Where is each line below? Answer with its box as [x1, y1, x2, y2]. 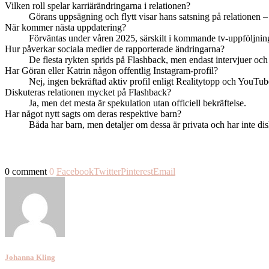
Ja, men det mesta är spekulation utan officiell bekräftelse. [29, 97, 246, 108]
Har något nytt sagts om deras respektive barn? [5, 108, 181, 119]
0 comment [5, 166, 47, 177]
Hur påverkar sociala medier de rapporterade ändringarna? [5, 43, 225, 54]
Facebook [56, 166, 94, 177]
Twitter [94, 166, 121, 177]
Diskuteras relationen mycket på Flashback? [5, 86, 171, 97]
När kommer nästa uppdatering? [5, 22, 126, 32]
